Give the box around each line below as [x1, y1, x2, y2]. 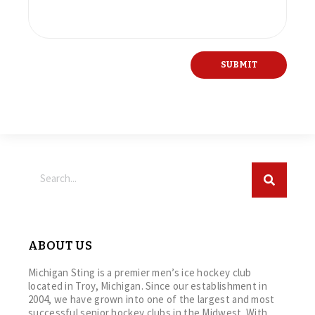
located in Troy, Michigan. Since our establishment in [28, 279, 267, 293]
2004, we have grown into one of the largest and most [28, 292, 275, 307]
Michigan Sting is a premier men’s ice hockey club [28, 266, 252, 280]
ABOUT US [28, 238, 93, 254]
